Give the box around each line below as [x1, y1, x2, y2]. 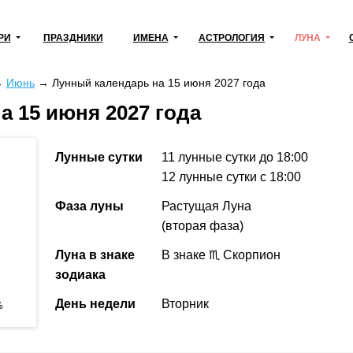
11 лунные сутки [162, 150, 259, 165]
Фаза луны [55, 199, 124, 214]
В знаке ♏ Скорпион [162, 248, 281, 262]
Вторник [162, 297, 209, 311]
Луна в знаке [55, 248, 135, 262]
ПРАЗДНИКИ [43, 32, 103, 43]
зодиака [55, 268, 106, 282]
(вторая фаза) [162, 219, 243, 233]
